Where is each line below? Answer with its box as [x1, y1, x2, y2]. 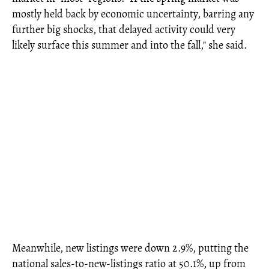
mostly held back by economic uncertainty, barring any [12, 7, 254, 22]
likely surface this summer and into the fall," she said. [12, 38, 247, 53]
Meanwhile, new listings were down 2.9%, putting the [12, 241, 249, 256]
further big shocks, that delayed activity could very [12, 22, 235, 37]
